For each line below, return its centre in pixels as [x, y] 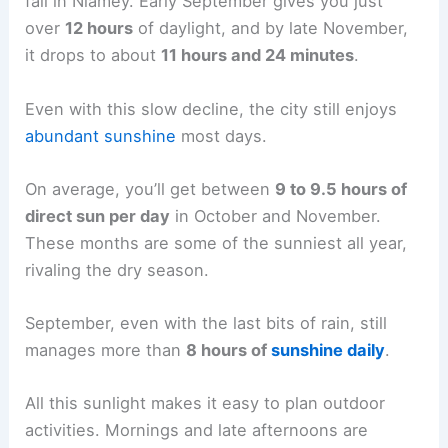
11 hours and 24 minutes [258, 55]
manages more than [106, 350]
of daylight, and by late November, [271, 28]
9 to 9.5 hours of [341, 188]
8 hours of [229, 350]
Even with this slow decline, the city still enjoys [211, 108]
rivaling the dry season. [117, 269]
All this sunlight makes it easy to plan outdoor [205, 403]
